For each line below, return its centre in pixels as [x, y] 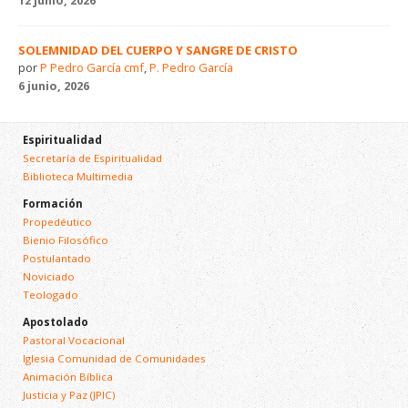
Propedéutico [57, 221]
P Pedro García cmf [92, 67]
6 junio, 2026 [54, 85]
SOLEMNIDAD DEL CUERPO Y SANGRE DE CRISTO [158, 50]
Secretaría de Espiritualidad [92, 158]
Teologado [50, 294]
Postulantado [56, 258]
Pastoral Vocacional [73, 340]
